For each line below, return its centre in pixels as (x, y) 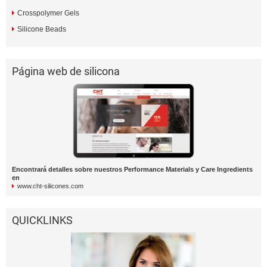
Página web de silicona (66, 71)
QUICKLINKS (42, 220)
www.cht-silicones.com (50, 186)
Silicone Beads (42, 29)
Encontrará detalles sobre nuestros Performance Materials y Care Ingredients (132, 169)
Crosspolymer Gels (48, 13)
